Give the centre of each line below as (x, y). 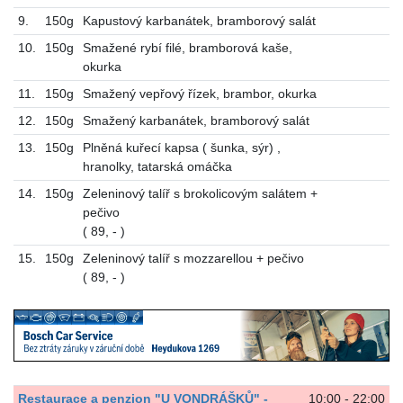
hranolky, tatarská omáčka (157, 167)
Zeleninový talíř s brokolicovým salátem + (200, 194)
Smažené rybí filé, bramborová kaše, (187, 48)
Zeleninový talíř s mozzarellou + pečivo (193, 259)
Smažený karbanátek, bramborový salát (196, 121)
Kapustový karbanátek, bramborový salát (199, 21)
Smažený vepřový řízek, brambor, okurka (199, 94)
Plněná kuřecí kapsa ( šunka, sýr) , (181, 148)
